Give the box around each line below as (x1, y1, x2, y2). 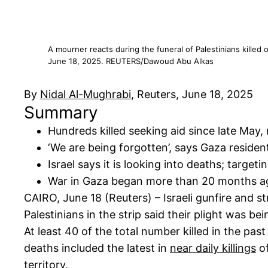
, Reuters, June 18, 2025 (131, 88, 253, 101)
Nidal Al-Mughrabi (40, 88, 131, 101)
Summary (24, 102, 98, 123)
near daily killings (170, 242, 256, 255)
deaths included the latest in (24, 242, 170, 255)
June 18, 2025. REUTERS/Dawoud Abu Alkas (48, 56, 214, 66)
